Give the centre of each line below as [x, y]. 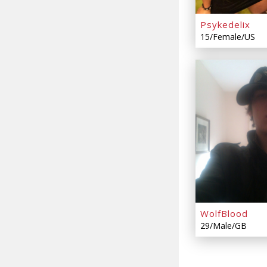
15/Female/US [228, 37]
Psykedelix [225, 24]
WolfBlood [224, 213]
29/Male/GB [223, 226]
